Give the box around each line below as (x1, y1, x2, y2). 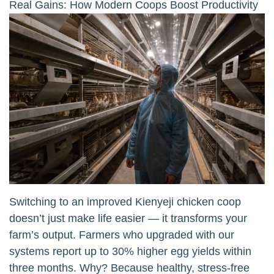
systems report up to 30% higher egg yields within (9, 245, 251, 257)
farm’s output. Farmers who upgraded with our (9, 228, 234, 241)
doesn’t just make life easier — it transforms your (9, 212, 247, 224)
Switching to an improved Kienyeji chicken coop (9, 195, 241, 208)
